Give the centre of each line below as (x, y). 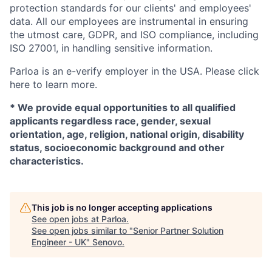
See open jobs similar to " (82, 230)
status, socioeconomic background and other (117, 147)
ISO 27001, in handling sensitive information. (111, 48)
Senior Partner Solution (178, 230)
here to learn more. (53, 84)
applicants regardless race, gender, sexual (110, 121)
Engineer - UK (59, 242)
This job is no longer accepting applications (122, 207)
